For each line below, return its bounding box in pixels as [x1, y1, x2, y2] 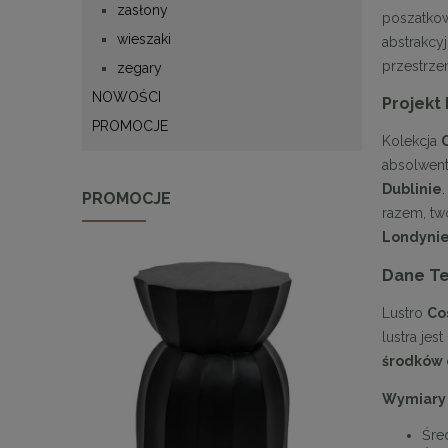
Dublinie [382, 181, 442, 198]
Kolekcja [382, 133, 441, 150]
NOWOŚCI [92, 88, 161, 105]
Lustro [382, 305, 427, 322]
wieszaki [117, 30, 171, 47]
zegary [117, 59, 162, 76]
